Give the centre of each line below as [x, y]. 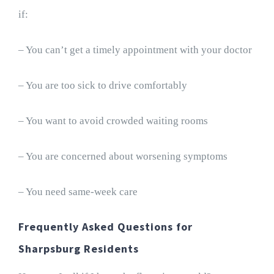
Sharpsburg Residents [78, 249]
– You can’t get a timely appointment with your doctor [135, 50]
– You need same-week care [78, 192]
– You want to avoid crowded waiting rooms [113, 121]
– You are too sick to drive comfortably [102, 86]
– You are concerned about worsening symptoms [123, 157]
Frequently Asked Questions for [105, 227]
